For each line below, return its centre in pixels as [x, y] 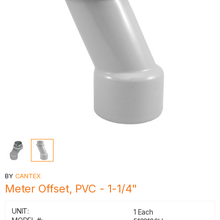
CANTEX [28, 176]
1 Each [143, 212]
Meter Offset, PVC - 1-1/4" [71, 189]
